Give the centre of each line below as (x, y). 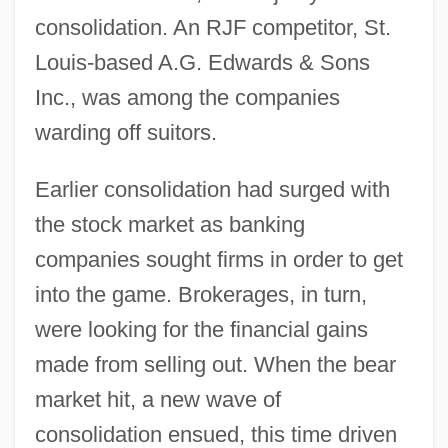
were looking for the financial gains (201, 329)
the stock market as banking (169, 224)
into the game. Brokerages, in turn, (200, 294)
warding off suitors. (125, 132)
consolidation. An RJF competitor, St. (212, 27)
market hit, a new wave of (157, 399)
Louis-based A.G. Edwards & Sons (202, 62)
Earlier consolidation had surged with (212, 189)
